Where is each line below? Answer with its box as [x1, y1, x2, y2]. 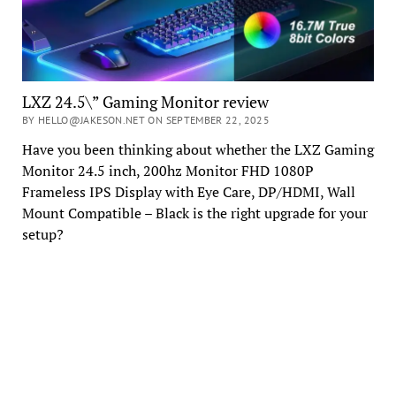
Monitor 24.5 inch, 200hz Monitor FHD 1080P [21, 161, 314, 181]
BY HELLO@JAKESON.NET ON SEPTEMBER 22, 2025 [21, 113, 270, 127]
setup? [21, 225, 64, 245]
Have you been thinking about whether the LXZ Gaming [21, 140, 374, 160]
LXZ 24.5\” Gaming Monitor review [21, 91, 269, 113]
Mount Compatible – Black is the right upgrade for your [21, 203, 368, 224]
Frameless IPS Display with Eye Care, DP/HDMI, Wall [21, 182, 355, 202]
